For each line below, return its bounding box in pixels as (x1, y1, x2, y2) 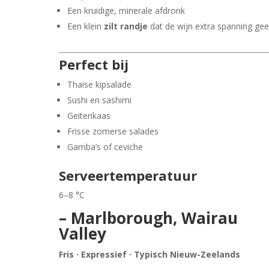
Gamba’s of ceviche (67, 141, 144, 153)
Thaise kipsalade (67, 78, 132, 90)
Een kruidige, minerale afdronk (67, 4, 186, 16)
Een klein (67, 20, 104, 32)
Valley (59, 222, 107, 244)
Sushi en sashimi (67, 94, 132, 106)
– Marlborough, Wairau (59, 207, 238, 229)
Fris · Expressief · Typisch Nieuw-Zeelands (59, 248, 241, 260)
